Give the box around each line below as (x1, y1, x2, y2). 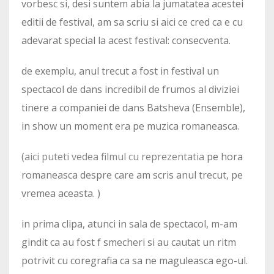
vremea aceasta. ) (21, 186, 100, 200)
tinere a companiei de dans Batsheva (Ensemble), (21, 100, 245, 114)
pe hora (207, 149, 243, 163)
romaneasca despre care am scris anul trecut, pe (21, 168, 243, 182)
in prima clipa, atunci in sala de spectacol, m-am (21, 217, 237, 231)
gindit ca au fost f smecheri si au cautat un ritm (21, 235, 236, 249)
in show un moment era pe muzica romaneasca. (21, 119, 239, 133)
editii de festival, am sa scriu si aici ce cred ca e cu (21, 15, 243, 29)
